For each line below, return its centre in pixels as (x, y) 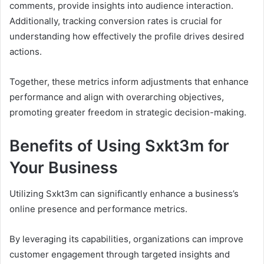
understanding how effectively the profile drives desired (127, 36)
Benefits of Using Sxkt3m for (119, 146)
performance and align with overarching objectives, (117, 97)
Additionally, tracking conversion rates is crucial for (116, 21)
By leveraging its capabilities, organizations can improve (126, 239)
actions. (26, 51)
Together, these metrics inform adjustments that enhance (129, 81)
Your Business (64, 167)
